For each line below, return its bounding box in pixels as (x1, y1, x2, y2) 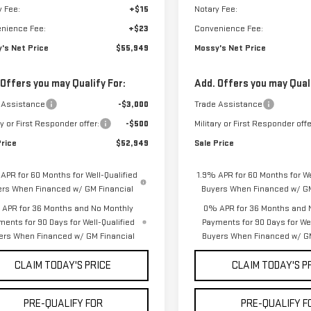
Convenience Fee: (194, 23, 264, 34)
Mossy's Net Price (194, 42, 267, 53)
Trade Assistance (194, 99, 263, 110)
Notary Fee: (194, 3, 238, 15)
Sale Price (194, 137, 235, 149)
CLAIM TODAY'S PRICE (15, 259, 112, 272)
